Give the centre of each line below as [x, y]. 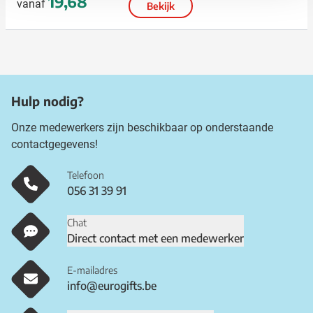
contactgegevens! [54, 144]
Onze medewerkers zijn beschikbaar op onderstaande [142, 127]
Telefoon [86, 175]
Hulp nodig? [48, 101]
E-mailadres [92, 270]
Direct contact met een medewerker [155, 239]
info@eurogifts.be [112, 286]
